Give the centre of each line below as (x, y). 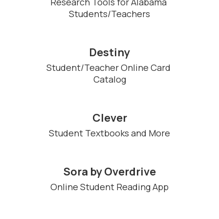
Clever (109, 118)
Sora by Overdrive (109, 172)
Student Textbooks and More (109, 133)
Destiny (109, 52)
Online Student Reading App (109, 187)
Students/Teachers (109, 14)
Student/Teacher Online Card (109, 67)
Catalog (109, 79)
